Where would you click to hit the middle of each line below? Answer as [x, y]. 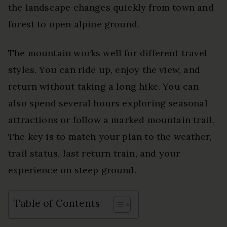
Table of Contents [57, 203]
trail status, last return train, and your [94, 153]
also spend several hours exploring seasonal [108, 103]
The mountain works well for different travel [108, 53]
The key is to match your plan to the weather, [110, 136]
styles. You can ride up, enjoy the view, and [104, 69]
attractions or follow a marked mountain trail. [111, 120]
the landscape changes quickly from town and [111, 7]
